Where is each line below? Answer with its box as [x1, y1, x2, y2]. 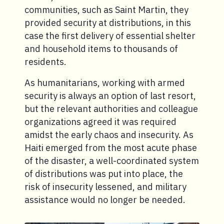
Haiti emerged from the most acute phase [24, 141, 197, 153]
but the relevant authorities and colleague [24, 102, 198, 114]
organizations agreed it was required [24, 115, 176, 127]
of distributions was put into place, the [24, 167, 183, 179]
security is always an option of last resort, [24, 89, 196, 101]
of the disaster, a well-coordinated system [24, 154, 199, 166]
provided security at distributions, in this [24, 16, 191, 28]
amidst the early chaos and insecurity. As [24, 128, 193, 140]
